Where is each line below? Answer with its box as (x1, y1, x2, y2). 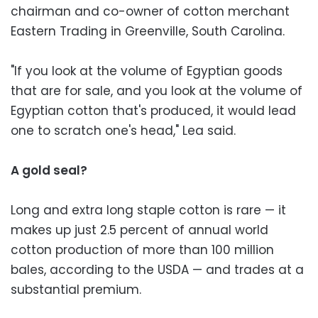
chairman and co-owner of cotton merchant (11, 2, 290, 20)
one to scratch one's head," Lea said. (11, 121, 236, 139)
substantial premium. (11, 280, 141, 298)
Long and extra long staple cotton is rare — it (11, 201, 286, 219)
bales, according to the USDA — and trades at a (11, 261, 304, 278)
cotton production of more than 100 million (11, 241, 274, 258)
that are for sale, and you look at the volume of (11, 82, 302, 99)
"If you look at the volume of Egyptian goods (11, 62, 283, 79)
